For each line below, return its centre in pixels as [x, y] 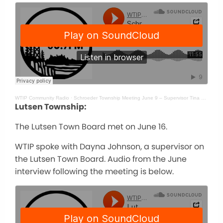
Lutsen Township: [51, 107]
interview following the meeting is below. [94, 171]
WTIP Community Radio [42, 98]
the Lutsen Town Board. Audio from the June [101, 159]
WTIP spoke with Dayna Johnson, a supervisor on [110, 146]
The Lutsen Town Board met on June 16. [91, 126]
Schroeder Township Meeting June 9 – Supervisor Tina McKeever [137, 98]
